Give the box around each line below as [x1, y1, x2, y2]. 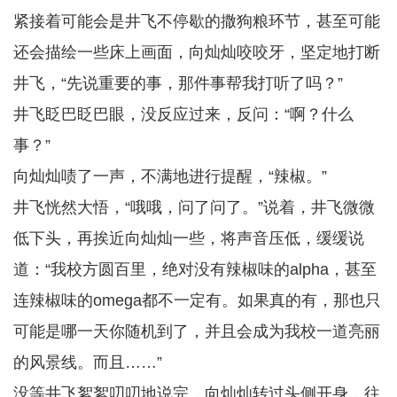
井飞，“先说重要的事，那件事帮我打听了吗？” [13, 74, 343, 92]
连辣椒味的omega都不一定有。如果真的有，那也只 [13, 292, 381, 309]
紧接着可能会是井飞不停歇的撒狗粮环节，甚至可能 [13, 12, 380, 30]
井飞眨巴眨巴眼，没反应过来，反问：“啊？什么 [13, 105, 354, 123]
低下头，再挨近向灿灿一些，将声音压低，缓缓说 [13, 230, 364, 247]
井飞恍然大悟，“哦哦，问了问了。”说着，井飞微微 [13, 198, 375, 216]
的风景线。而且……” [13, 354, 162, 371]
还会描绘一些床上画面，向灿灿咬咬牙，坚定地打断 [13, 43, 380, 61]
